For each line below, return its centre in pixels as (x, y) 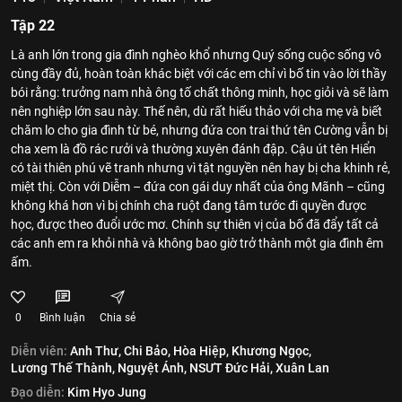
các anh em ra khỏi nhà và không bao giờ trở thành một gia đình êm (197, 243)
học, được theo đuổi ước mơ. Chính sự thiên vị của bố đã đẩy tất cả (195, 224)
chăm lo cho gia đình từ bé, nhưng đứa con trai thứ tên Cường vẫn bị (199, 130)
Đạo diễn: (38, 392)
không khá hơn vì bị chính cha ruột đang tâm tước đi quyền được (188, 205)
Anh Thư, (96, 351)
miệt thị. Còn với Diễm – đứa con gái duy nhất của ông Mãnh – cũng (198, 187)
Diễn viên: (39, 351)
